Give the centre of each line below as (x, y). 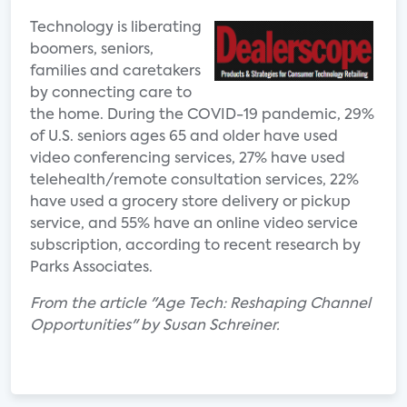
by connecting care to (111, 94)
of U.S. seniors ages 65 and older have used (184, 137)
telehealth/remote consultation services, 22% (194, 181)
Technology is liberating (116, 28)
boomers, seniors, (92, 50)
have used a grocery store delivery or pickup (190, 203)
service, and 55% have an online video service (194, 224)
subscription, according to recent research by (195, 246)
